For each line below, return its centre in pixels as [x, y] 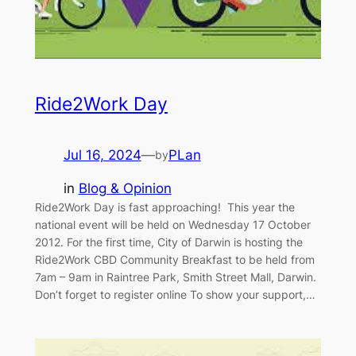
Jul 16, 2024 [102, 155]
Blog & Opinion [125, 189]
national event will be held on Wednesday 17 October [172, 225]
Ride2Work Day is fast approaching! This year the [164, 207]
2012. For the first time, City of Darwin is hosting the [168, 242]
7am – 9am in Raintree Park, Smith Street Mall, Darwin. [175, 277]
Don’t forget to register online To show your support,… [175, 295]
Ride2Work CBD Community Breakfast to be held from [174, 260]
